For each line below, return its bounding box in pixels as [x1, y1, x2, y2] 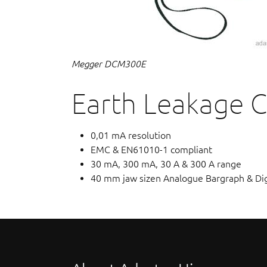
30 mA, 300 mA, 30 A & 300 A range [91, 158, 241, 169]
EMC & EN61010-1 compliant [91, 144, 212, 155]
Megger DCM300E [72, 58, 145, 69]
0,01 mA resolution [91, 129, 171, 141]
